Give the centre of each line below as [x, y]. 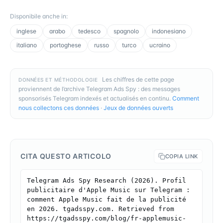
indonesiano [169, 31]
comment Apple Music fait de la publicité [107, 199]
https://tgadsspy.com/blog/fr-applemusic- [107, 218]
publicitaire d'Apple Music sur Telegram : [109, 190]
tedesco [89, 31]
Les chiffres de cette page [138, 79]
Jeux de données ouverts [138, 108]
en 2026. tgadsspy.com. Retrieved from [101, 209]
